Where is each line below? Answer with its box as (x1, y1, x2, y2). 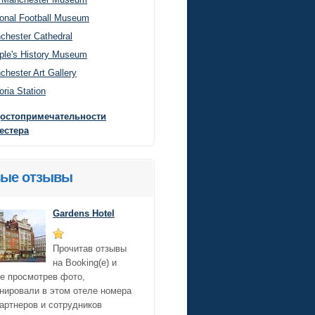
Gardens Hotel (53, 208, 115, 219)
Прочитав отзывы (53, 243, 127, 254)
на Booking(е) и (53, 257, 117, 268)
